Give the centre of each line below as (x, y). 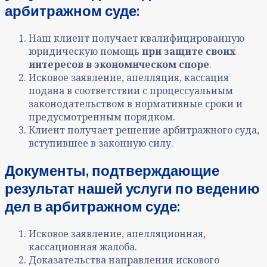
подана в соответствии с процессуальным (131, 91)
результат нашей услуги (90, 188)
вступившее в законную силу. (101, 143)
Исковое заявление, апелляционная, (117, 234)
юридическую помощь (85, 52)
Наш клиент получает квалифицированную (136, 38)
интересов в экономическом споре (119, 65)
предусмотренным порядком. (102, 117)
